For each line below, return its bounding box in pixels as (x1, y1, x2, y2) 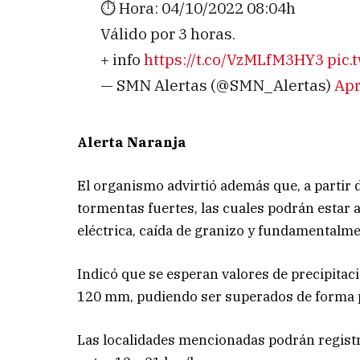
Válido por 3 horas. (100, 22, 235, 43)
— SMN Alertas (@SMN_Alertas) (100, 74, 334, 95)
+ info (100, 48, 144, 69)
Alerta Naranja (77, 133, 187, 151)
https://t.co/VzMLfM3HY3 (143, 48, 324, 69)
